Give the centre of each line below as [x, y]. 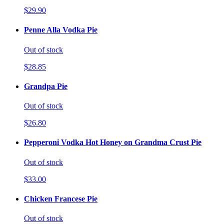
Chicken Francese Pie [61, 198]
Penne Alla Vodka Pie [61, 30]
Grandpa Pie [46, 86]
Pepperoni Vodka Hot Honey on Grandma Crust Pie [113, 142]
